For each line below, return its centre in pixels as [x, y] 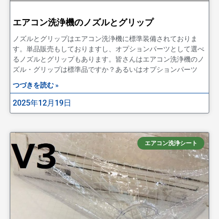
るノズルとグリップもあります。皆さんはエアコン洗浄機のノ [109, 59]
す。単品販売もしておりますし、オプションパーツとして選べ [109, 49]
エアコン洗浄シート [171, 143]
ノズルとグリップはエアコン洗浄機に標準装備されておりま [105, 38]
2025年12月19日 [42, 103]
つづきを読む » [36, 85]
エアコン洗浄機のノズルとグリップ [83, 22]
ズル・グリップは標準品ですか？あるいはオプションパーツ [105, 69]
